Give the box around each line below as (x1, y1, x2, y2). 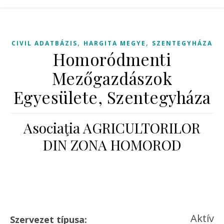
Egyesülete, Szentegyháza (13, 86, 211, 108)
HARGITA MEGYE (83, 39, 146, 47)
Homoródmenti (53, 48, 171, 70)
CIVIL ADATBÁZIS (11, 39, 77, 47)
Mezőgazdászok (51, 67, 172, 89)
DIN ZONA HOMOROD (42, 135, 181, 154)
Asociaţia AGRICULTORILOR (23, 118, 200, 137)
